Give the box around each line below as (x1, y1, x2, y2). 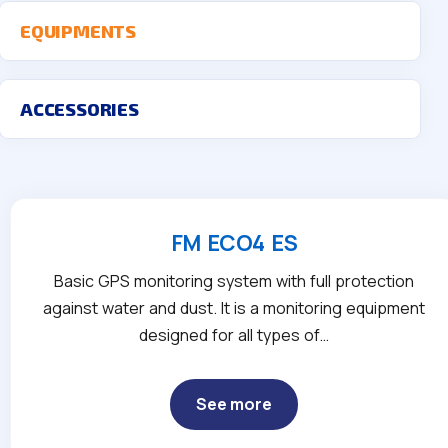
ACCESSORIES (20, 98, 139, 120)
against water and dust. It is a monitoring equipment (43, 297, 425, 319)
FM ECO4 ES (170, 228, 298, 258)
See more (196, 393, 272, 415)
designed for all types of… (139, 324, 329, 346)
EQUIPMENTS (20, 20, 136, 42)
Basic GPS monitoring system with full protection (54, 270, 414, 292)
